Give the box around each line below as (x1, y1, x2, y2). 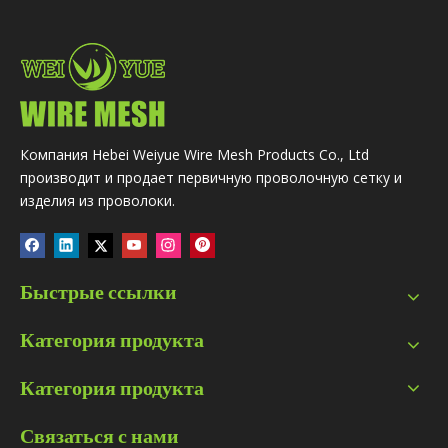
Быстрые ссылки (20, 278, 177, 304)
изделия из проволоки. (20, 191, 175, 210)
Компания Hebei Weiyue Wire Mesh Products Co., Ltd (20, 145, 369, 164)
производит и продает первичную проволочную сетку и (20, 168, 402, 187)
